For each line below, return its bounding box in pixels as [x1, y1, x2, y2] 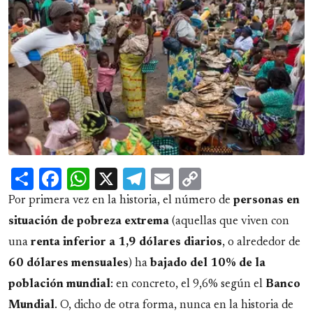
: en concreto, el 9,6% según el [110, 278, 265, 290]
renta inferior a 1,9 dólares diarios [31, 236, 222, 248]
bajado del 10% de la [147, 257, 265, 269]
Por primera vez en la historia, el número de [8, 194, 233, 206]
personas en [233, 194, 300, 206]
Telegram [145, 166, 235, 189]
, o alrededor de [222, 236, 300, 248]
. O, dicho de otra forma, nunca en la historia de [54, 299, 293, 311]
